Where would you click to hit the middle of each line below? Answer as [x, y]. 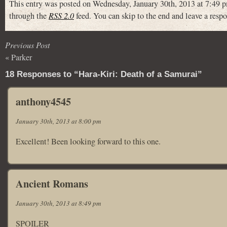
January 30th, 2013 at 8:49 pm [58, 203]
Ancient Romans [52, 183]
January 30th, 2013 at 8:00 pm [58, 121]
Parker [22, 57]
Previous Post [28, 45]
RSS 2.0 [61, 15]
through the [29, 16]
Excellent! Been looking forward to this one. [88, 142]
